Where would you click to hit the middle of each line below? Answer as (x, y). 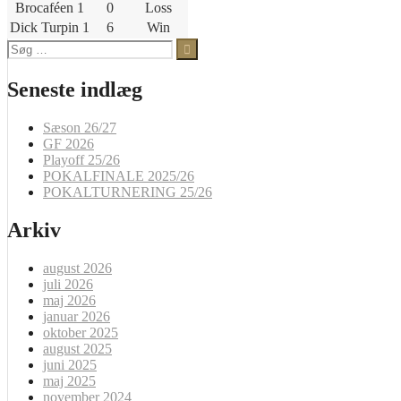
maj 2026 (69, 301)
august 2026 (77, 269)
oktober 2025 (81, 333)
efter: (21, 62)
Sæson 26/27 (80, 128)
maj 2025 (69, 381)
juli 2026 (68, 285)
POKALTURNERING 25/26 (128, 192)
